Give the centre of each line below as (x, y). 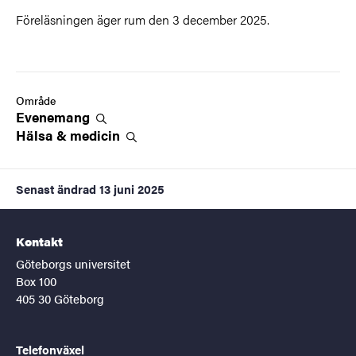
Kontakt (39, 241)
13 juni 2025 (132, 188)
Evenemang (54, 116)
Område (36, 100)
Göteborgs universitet (73, 263)
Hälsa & (43, 135)
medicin (97, 135)
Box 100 (36, 281)
